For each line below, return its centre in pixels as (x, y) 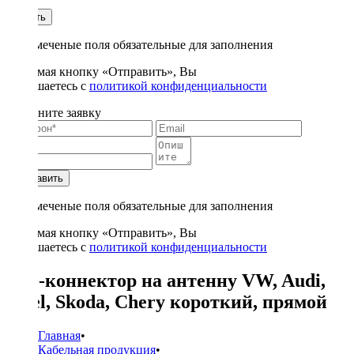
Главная (59, 335)
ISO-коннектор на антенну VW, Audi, (166, 280)
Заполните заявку (54, 113)
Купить (29, 17)
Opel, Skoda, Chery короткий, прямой (167, 301)
